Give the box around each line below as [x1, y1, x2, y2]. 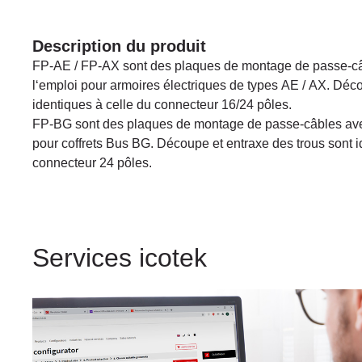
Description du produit [32, 37, 206, 55]
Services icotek [32, 243, 207, 272]
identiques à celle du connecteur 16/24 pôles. [32, 98, 292, 112]
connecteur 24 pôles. [32, 156, 152, 170]
